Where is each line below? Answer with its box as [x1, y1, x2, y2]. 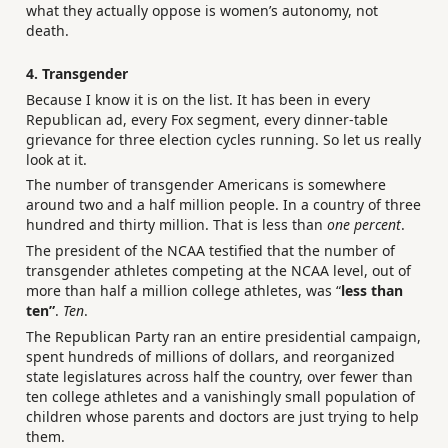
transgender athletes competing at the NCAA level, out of [26, 260, 411, 280]
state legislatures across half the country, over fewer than [26, 366, 413, 386]
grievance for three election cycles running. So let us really [26, 129, 421, 149]
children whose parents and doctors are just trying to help [26, 406, 419, 426]
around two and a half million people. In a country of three [26, 195, 421, 215]
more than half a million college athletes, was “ [26, 280, 341, 300]
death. [26, 20, 69, 40]
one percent [327, 215, 401, 235]
